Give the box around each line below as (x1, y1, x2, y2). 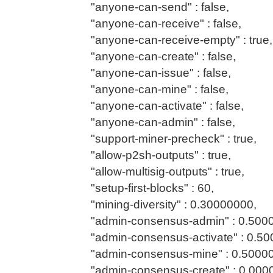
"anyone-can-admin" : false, (79, 115, 235, 129)
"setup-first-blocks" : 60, (79, 181, 214, 194)
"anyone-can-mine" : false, (79, 82, 229, 96)
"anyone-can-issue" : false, (79, 66, 231, 79)
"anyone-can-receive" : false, (79, 16, 241, 30)
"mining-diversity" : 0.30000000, (79, 197, 257, 211)
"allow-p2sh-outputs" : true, (79, 148, 231, 161)
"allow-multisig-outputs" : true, (79, 165, 244, 178)
